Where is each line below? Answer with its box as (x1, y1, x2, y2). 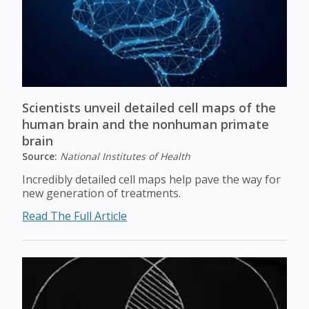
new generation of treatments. (22, 186, 181, 201)
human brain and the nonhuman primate (22, 116, 270, 132)
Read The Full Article (22, 208, 128, 223)
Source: (22, 150, 61, 163)
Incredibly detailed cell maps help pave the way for (22, 172, 281, 187)
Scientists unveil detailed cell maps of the (22, 99, 277, 116)
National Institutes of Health (60, 150, 191, 163)
